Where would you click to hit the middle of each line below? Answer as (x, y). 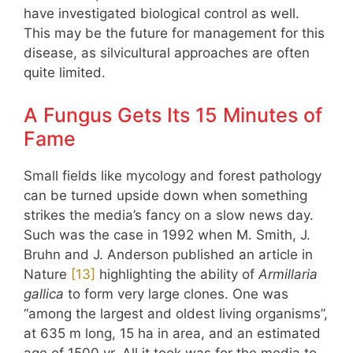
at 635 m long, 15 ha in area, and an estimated (172, 333)
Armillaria (288, 274)
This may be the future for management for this (174, 33)
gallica (44, 294)
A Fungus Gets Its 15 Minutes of (173, 115)
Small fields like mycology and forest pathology (173, 175)
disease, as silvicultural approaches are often (167, 53)
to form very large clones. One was (176, 294)
